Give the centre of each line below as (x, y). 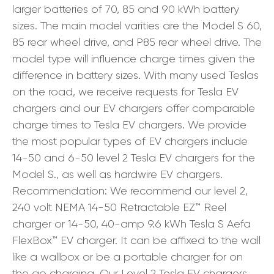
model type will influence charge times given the (134, 59)
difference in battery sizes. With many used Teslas (135, 76)
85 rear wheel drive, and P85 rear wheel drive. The (137, 43)
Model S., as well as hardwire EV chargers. (117, 175)
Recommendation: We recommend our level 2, (130, 191)
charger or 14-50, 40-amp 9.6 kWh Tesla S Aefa (131, 224)
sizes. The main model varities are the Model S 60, (137, 26)
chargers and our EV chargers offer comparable (134, 109)
